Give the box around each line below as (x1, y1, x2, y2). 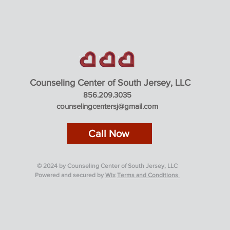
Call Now (88, 128, 129, 139)
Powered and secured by (35, 171, 105, 179)
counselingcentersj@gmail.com (56, 102, 158, 110)
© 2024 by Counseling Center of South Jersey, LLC (37, 162, 178, 169)
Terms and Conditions (117, 171, 180, 179)
